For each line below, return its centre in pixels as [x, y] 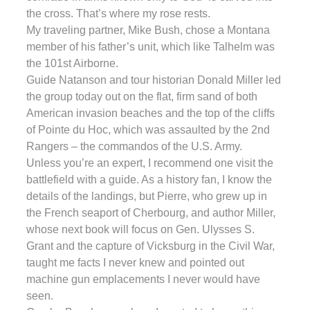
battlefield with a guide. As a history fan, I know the [149, 179]
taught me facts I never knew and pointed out [135, 262]
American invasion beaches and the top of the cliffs [151, 113]
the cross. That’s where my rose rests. [118, 13]
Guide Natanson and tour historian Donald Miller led [154, 80]
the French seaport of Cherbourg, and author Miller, [151, 212]
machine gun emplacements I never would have [143, 279]
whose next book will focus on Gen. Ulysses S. [140, 229]
